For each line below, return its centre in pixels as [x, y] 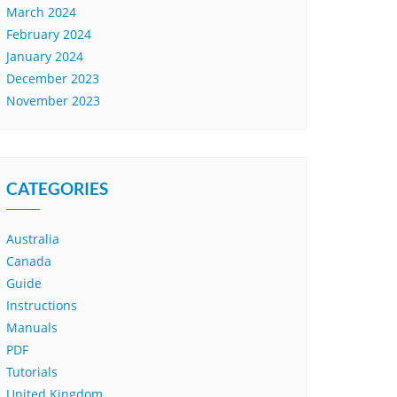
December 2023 [53, 78]
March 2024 [41, 12]
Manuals [32, 327]
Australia [33, 239]
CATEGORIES [57, 188]
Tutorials [32, 372]
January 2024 [45, 56]
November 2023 [53, 101]
